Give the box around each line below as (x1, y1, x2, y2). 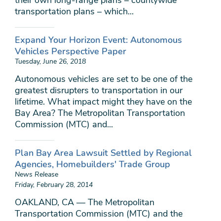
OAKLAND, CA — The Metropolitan (15, 196, 154, 208)
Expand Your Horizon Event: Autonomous (15, 34, 182, 46)
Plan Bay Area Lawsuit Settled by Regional (15, 147, 192, 159)
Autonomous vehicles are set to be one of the (15, 73, 192, 85)
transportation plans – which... (15, 5, 134, 17)
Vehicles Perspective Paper (15, 45, 126, 57)
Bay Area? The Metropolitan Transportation (15, 107, 185, 119)
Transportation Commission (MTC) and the (15, 208, 183, 220)
